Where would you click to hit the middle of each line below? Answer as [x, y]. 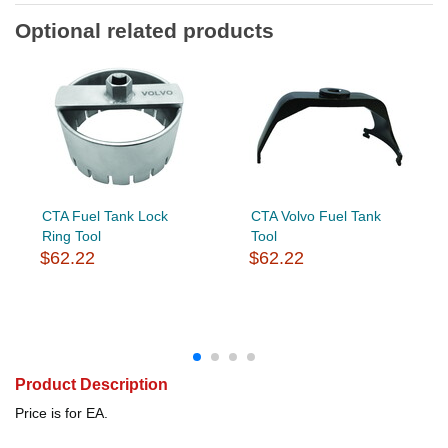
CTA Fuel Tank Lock [104, 215]
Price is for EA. [61, 412]
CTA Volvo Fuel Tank [315, 215]
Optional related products [144, 30]
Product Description [91, 384]
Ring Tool [71, 235]
